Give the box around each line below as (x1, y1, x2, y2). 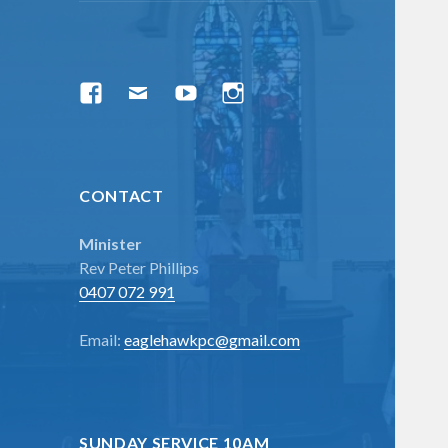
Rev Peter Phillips (79, 258, 200, 278)
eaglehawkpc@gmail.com (124, 330, 301, 350)
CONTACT (79, 186, 164, 206)
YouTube (172, 84, 246, 108)
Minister (79, 234, 143, 254)
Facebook (78, 84, 162, 108)
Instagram (220, 84, 306, 108)
